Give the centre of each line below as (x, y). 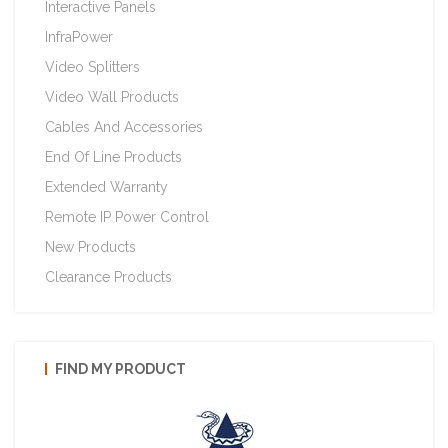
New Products (90, 246)
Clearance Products (108, 276)
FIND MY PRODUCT (120, 368)
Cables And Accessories (124, 126)
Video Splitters (92, 66)
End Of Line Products (113, 156)
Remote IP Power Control (127, 216)
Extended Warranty (106, 186)
